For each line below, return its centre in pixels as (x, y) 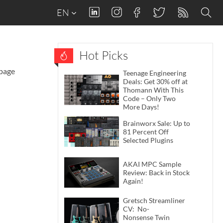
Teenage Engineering (155, 73)
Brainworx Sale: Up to (157, 123)
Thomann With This (153, 90)
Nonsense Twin (146, 217)
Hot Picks (104, 55)
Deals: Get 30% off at (155, 81)
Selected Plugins (148, 140)
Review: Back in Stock (156, 172)
